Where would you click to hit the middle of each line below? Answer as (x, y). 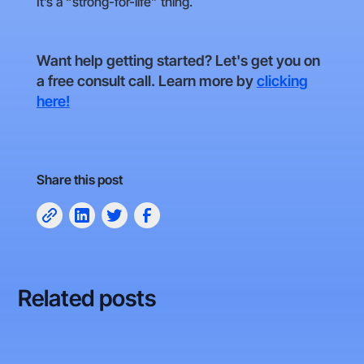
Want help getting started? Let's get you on (178, 61)
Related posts (87, 299)
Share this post (79, 180)
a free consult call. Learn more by (146, 81)
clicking (282, 81)
